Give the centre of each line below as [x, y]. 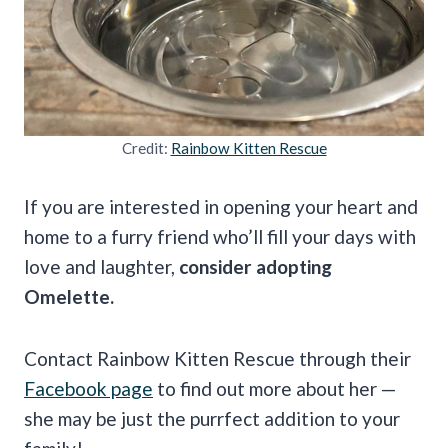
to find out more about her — [274, 388]
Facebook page [88, 388]
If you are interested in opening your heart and [221, 206]
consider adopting [255, 266]
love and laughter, [101, 266]
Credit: [146, 147]
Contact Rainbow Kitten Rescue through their [217, 358]
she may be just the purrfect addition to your [212, 418]
